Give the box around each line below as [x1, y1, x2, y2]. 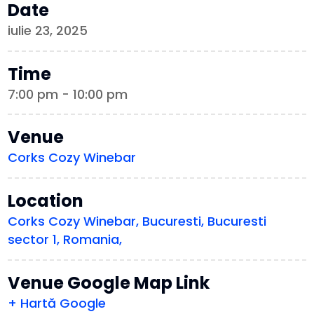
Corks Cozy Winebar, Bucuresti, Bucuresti [8, 212, 267, 231]
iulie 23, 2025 [8, 22, 88, 40]
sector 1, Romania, [8, 231, 123, 249]
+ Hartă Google [8, 294, 107, 313]
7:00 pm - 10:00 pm [8, 86, 128, 104]
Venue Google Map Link [8, 271, 210, 295]
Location [8, 189, 84, 213]
